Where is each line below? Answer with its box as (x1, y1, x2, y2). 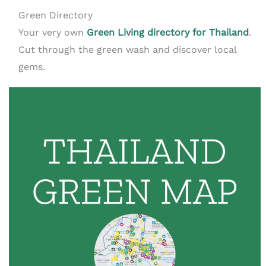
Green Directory (18, 9, 93, 21)
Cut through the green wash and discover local (18, 44, 236, 56)
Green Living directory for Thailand (86, 27, 249, 39)
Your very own (18, 27, 87, 39)
